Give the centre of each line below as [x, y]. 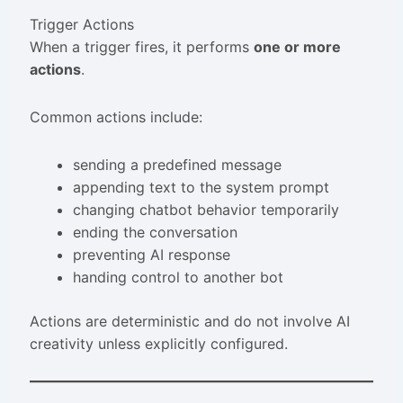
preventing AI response [151, 255]
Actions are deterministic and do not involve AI [189, 322]
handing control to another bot [178, 278]
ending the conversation [155, 233]
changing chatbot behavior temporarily [206, 210]
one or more [297, 47]
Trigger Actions [81, 25]
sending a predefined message [177, 165]
